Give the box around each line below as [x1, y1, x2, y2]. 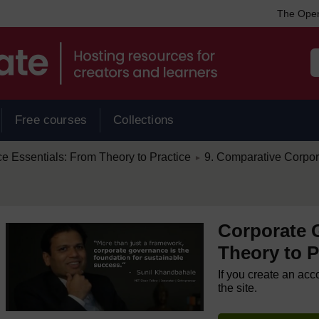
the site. [218, 282, 258, 294]
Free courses [15, 113, 88, 127]
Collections [113, 113, 174, 127]
